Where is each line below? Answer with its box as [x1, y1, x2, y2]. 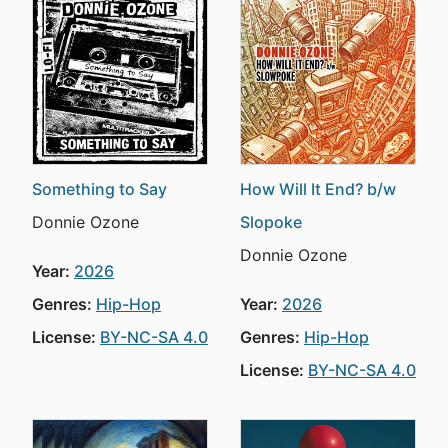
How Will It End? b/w [240, 179, 396, 199]
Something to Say [32, 179, 167, 199]
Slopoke [240, 212, 302, 232]
